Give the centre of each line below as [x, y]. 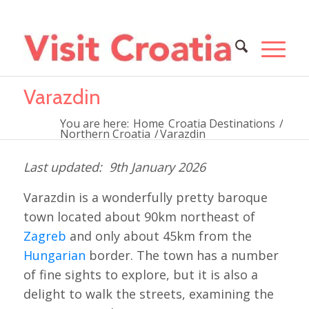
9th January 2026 [157, 167]
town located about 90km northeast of [139, 217]
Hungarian [54, 256]
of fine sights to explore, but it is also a [140, 275]
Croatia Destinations [221, 123]
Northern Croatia [105, 134]
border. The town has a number [182, 256]
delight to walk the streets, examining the [148, 294]
